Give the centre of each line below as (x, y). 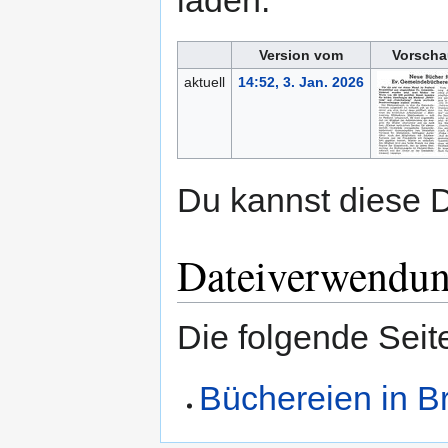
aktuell (204, 82)
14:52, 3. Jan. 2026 (300, 82)
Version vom (301, 55)
